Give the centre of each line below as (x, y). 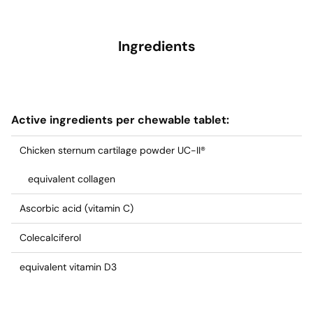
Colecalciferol (50, 238)
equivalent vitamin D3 (68, 267)
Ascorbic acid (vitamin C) (77, 208)
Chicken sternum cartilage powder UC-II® (112, 150)
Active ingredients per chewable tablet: (120, 120)
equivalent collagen (72, 179)
